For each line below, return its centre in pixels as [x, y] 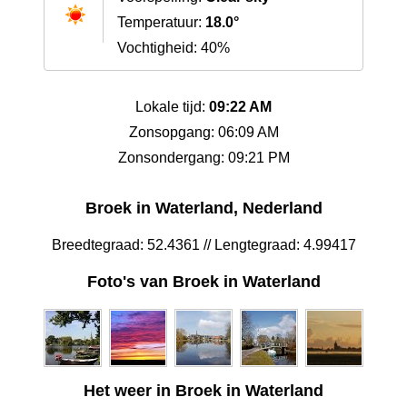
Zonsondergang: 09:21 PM [203, 158]
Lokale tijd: [172, 107]
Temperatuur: [161, 23]
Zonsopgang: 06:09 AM [203, 133]
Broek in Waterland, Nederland [203, 208]
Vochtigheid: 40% [174, 48]
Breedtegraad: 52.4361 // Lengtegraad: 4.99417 [203, 245]
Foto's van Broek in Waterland [203, 282]
